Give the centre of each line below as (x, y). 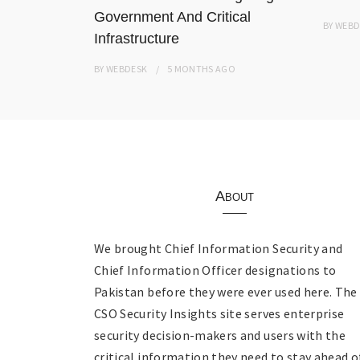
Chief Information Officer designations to (215, 270)
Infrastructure (137, 38)
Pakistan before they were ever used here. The (226, 291)
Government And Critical (172, 16)
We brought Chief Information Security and (219, 248)
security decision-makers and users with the (220, 335)
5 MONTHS (190, 68)
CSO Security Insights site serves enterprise (219, 313)
